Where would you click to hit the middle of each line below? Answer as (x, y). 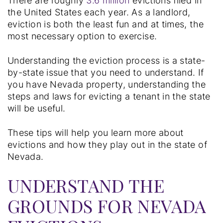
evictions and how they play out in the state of (107, 144)
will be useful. (38, 108)
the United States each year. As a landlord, (99, 12)
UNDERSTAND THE (86, 185)
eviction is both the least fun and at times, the (106, 24)
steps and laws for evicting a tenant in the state (109, 96)
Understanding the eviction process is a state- (107, 60)
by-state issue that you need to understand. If (106, 72)
